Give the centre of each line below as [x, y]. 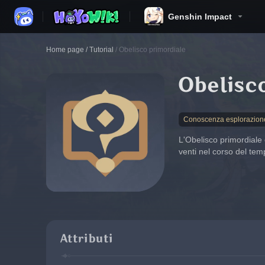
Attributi [86, 239]
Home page [65, 50]
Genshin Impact [200, 17]
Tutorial [101, 50]
